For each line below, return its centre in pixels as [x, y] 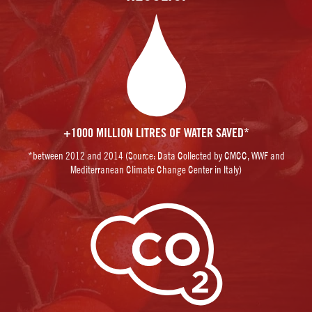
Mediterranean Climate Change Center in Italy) [156, 169]
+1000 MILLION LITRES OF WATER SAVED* [156, 133]
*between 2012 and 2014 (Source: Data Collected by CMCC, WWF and [156, 155]
